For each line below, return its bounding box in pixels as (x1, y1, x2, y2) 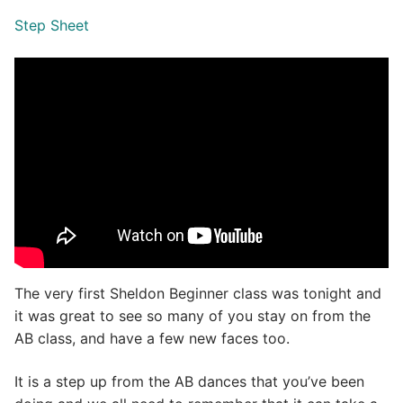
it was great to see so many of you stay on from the (14, 306, 371, 325)
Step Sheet (14, 16, 89, 35)
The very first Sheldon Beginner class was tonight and (14, 283, 381, 302)
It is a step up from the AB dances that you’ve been (14, 372, 364, 390)
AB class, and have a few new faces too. (14, 328, 290, 347)
